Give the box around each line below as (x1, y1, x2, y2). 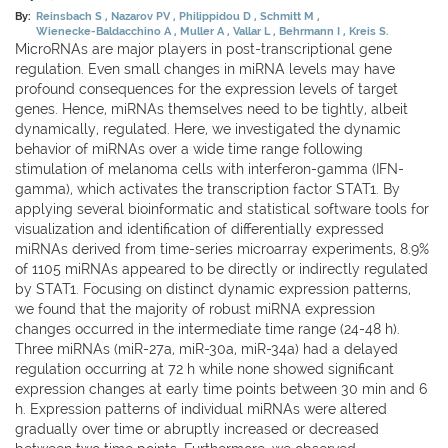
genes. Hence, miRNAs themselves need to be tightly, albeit (15, 100, 408, 117)
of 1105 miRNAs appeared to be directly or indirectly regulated (15, 260, 428, 277)
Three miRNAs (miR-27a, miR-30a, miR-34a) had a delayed (15, 340, 398, 357)
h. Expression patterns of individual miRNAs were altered (15, 400, 387, 417)
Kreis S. (349, 24, 389, 37)
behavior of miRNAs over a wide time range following (15, 140, 363, 157)
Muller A (180, 24, 228, 37)
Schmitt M (260, 9, 318, 22)
